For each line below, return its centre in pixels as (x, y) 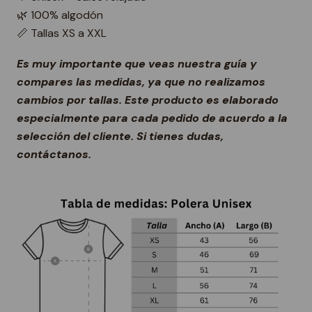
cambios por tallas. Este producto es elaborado (148, 100)
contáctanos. (54, 155)
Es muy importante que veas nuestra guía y (137, 64)
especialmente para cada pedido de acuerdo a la (152, 118)
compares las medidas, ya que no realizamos (141, 82)
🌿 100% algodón (60, 15)
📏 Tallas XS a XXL (62, 33)
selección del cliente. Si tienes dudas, (120, 136)
